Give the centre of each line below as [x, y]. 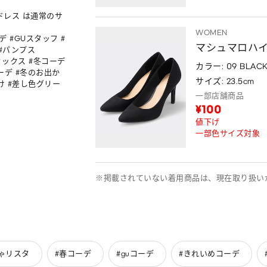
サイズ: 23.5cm [225, 81]
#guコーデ [135, 254]
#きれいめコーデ [209, 254]
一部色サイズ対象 [228, 133]
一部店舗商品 [220, 95]
